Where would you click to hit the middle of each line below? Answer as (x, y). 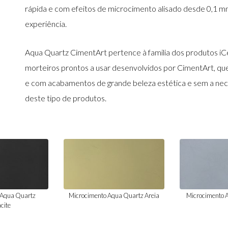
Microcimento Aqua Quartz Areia (114, 195)
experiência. (46, 24)
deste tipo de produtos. (66, 98)
